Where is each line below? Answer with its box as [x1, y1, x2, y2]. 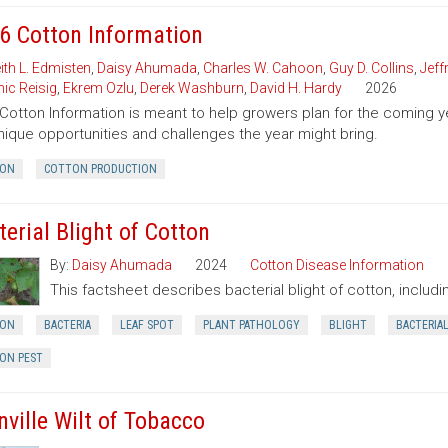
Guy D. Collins [328, 60, 414, 76]
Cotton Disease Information [249, 257, 424, 273]
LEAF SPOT [119, 318, 174, 332]
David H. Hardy [249, 80, 342, 96]
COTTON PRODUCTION [43, 162, 157, 176]
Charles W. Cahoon [202, 60, 323, 76]
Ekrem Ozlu [62, 80, 134, 96]
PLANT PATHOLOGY [202, 318, 300, 332]
